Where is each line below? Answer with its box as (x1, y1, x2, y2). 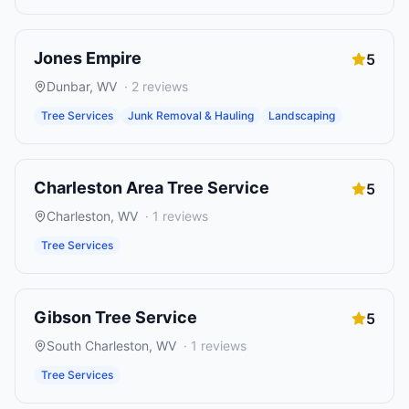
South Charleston (47, 338, 149, 353)
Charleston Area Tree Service (34, 178, 269, 197)
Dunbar (47, 79, 89, 94)
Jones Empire (34, 48, 142, 68)
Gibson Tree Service (34, 308, 197, 327)
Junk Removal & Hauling (128, 109, 254, 122)
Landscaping (268, 109, 335, 122)
